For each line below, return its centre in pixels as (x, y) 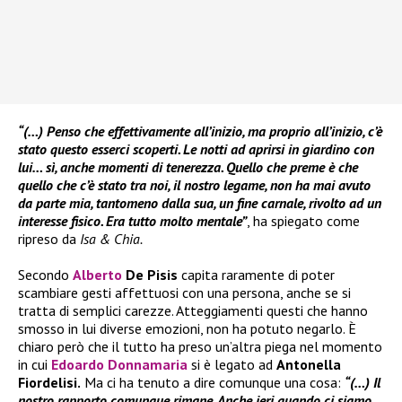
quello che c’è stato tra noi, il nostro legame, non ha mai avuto (194, 185)
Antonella (309, 365)
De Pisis (152, 275)
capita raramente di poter (256, 275)
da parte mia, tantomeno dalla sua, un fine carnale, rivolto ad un (200, 203)
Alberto (99, 275)
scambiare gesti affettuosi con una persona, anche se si (184, 293)
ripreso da (49, 239)
